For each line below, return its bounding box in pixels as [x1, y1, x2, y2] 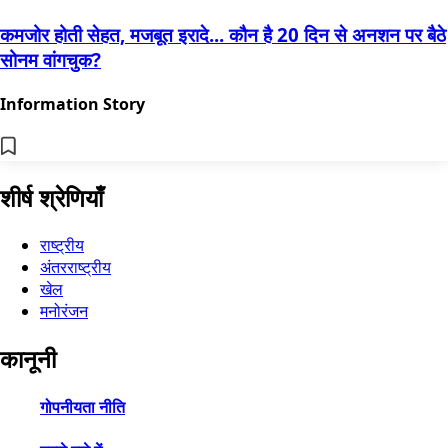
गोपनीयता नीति [40, 396, 125, 419]
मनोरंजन [40, 300, 88, 323]
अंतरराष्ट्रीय [40, 256, 111, 279]
